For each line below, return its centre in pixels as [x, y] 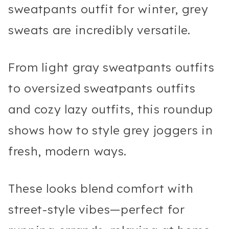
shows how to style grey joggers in [111, 130]
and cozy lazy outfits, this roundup [111, 109]
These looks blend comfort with [101, 188]
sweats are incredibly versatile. [100, 30]
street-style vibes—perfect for [97, 209]
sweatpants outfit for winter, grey [108, 9]
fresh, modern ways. [68, 151]
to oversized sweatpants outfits [102, 88]
